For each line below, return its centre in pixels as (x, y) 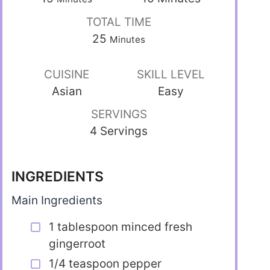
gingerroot (77, 244)
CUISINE (67, 74)
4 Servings (119, 131)
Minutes (128, 39)
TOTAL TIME (119, 22)
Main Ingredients (57, 201)
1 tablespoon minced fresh (121, 227)
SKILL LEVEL (171, 74)
